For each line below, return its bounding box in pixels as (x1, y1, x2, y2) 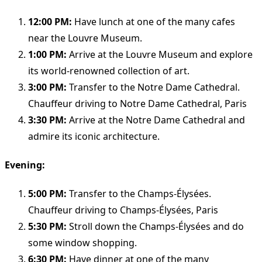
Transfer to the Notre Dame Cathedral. (67, 80, 240, 94)
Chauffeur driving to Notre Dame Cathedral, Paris (28, 96, 247, 110)
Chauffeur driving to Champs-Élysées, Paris (28, 204, 218, 217)
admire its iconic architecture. (28, 129, 160, 143)
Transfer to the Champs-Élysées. (67, 187, 211, 201)
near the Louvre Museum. (28, 31, 142, 44)
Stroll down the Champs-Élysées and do (67, 220, 244, 233)
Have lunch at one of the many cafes (72, 15, 235, 28)
